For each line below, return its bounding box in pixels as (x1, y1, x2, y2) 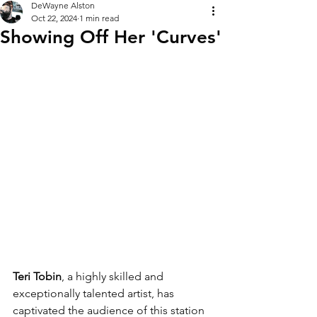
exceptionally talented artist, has (13, 287, 177, 300)
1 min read (79, 13, 119, 23)
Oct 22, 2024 (31, 13, 77, 23)
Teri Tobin (13, 270, 62, 283)
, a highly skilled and (62, 270, 166, 283)
